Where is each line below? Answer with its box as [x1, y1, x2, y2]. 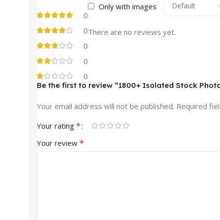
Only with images [99, 1, 157, 11]
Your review [37, 137, 80, 148]
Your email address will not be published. [37, 101, 174, 111]
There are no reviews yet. [88, 27, 176, 37]
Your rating [37, 120, 76, 131]
